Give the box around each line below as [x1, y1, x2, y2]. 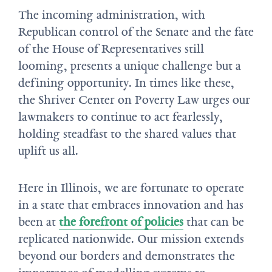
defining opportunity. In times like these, [18, 74, 234, 92]
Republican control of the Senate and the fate [18, 23, 254, 41]
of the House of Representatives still [18, 40, 204, 58]
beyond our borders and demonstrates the [18, 247, 235, 265]
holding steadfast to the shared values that [18, 125, 236, 143]
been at [18, 213, 59, 231]
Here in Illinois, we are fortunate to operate [18, 179, 244, 197]
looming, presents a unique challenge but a [18, 57, 241, 75]
